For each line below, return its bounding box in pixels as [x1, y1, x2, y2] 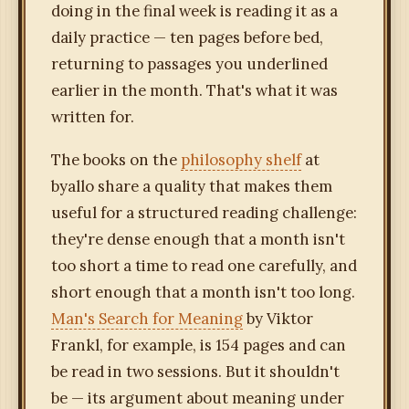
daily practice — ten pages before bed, [51, 27, 323, 48]
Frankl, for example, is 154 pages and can [51, 335, 346, 356]
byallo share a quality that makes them [51, 176, 332, 197]
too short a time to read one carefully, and [51, 256, 357, 277]
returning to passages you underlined [51, 54, 328, 75]
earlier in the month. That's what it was [51, 80, 338, 101]
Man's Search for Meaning [51, 309, 243, 330]
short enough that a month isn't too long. [51, 282, 355, 303]
